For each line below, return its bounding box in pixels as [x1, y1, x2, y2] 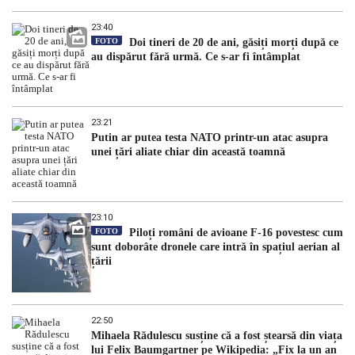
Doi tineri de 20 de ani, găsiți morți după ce [126, 36, 338, 48]
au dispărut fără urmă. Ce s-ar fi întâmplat [91, 50, 300, 63]
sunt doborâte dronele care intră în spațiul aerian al [91, 240, 340, 253]
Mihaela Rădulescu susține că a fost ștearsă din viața [91, 329, 342, 342]
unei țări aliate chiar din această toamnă [91, 145, 285, 158]
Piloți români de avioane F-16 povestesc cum [126, 226, 343, 239]
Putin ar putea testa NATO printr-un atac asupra [91, 131, 328, 143]
